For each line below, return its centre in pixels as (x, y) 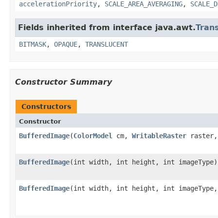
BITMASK (33, 44)
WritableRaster (159, 136)
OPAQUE (66, 44)
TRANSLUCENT (107, 44)
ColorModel (93, 136)
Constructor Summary (64, 82)
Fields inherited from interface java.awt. (107, 27)
